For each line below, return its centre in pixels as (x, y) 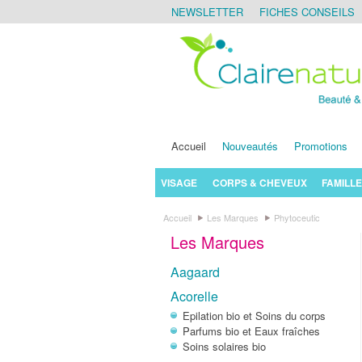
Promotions (321, 145)
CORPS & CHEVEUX (259, 182)
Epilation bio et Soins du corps (255, 315)
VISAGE (179, 182)
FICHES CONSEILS (307, 12)
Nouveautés (250, 145)
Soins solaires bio (225, 346)
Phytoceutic (296, 217)
